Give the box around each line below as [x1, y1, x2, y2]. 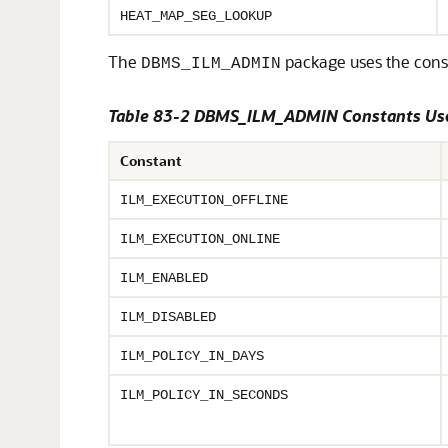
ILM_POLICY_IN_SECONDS [120, 387, 288, 403]
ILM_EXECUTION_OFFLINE [120, 192, 288, 208]
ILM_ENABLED [120, 270, 208, 286]
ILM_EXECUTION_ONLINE [120, 231, 280, 247]
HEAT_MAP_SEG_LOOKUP [120, 8, 272, 24]
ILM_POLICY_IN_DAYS [120, 348, 264, 364]
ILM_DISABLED [120, 309, 216, 325]
